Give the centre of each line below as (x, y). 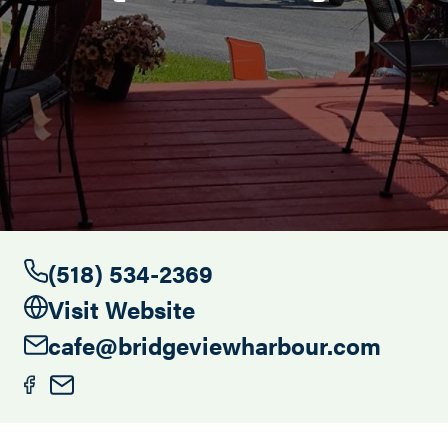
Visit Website (121, 309)
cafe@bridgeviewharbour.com (214, 345)
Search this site (161, 60)
